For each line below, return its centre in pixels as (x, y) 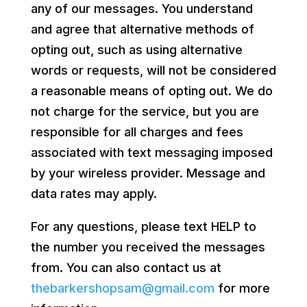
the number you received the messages (148, 247)
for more (242, 288)
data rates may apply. (94, 193)
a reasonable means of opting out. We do (151, 90)
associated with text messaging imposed (151, 152)
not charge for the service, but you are (145, 111)
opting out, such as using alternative (136, 49)
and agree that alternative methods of (142, 29)
